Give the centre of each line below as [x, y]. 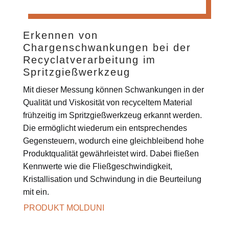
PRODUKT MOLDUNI [64, 208]
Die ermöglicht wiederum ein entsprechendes [105, 128]
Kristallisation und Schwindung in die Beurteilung [112, 179]
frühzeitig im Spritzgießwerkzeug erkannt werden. [112, 115]
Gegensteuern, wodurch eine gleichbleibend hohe [113, 141]
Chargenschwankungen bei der [107, 47]
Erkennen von [60, 35]
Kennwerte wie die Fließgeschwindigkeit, [97, 166]
